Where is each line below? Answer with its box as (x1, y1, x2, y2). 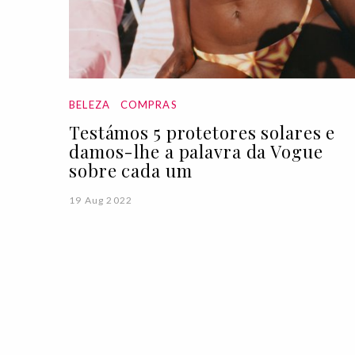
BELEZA (69, 98, 111, 112)
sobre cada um (69, 158, 193, 183)
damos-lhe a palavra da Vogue (69, 139, 323, 164)
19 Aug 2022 (69, 194, 133, 207)
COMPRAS (120, 98, 177, 112)
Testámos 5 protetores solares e (69, 120, 336, 145)
